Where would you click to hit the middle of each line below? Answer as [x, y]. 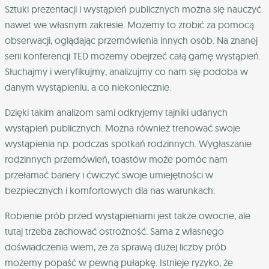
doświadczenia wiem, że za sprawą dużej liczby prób [116, 246]
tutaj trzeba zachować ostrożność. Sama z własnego [114, 231]
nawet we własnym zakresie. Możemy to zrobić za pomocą [129, 24]
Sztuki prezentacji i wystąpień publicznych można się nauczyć [133, 9]
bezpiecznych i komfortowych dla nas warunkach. [110, 190]
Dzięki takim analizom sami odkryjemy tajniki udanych [116, 112]
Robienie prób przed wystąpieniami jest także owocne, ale [128, 215]
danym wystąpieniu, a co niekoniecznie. [88, 87]
